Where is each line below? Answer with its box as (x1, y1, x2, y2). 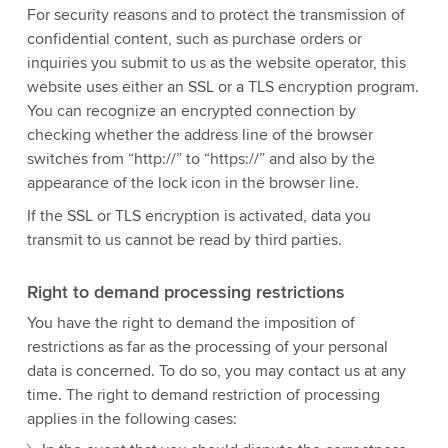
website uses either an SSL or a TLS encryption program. (26, 77, 419, 98)
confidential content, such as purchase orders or (26, 29, 362, 50)
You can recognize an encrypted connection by (26, 101, 356, 122)
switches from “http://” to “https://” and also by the (26, 149, 375, 170)
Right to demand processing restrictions (26, 281, 345, 304)
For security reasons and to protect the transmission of (26, 5, 405, 26)
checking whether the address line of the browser (26, 125, 373, 146)
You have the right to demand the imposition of (26, 313, 355, 334)
